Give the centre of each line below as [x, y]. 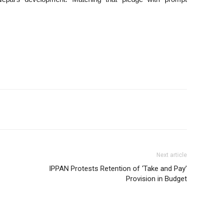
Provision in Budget [156, 179]
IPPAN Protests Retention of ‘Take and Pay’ [118, 169]
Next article [172, 155]
